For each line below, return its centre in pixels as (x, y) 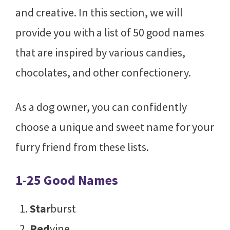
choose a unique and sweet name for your (115, 127)
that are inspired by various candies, (100, 52)
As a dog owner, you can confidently (101, 107)
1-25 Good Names (67, 180)
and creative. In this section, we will (99, 12)
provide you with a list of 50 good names (110, 32)
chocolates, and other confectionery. (103, 72)
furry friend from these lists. (82, 147)
